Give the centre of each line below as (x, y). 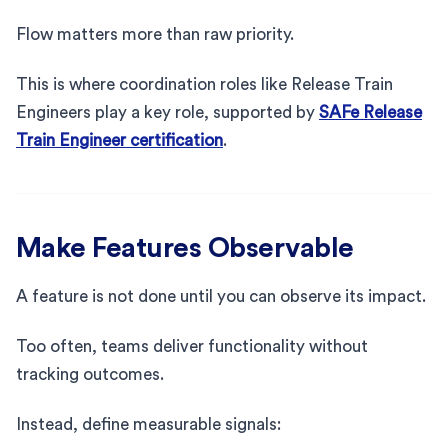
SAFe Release (370, 112)
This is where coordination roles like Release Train (204, 84)
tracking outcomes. (90, 374)
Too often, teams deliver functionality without (192, 346)
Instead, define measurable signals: (148, 424)
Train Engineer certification (119, 140)
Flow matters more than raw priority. (155, 34)
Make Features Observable (185, 247)
